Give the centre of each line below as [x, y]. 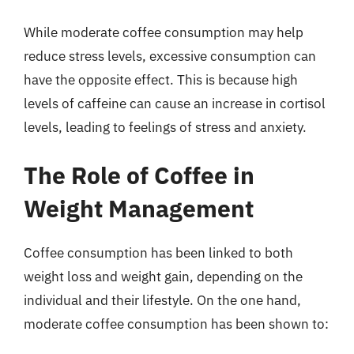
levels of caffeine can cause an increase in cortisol [175, 103]
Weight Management [139, 208]
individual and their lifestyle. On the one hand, [162, 300]
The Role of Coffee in [139, 175]
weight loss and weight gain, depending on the [163, 277]
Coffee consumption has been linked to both [158, 253]
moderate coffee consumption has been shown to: [176, 324]
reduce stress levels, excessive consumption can [170, 56]
